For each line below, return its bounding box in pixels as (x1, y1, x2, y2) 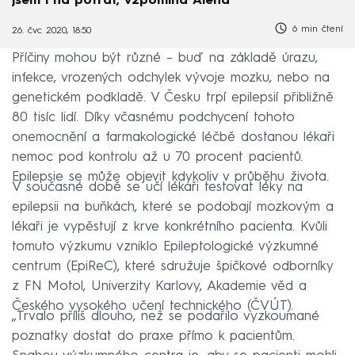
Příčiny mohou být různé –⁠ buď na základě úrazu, (12, 51, 318, 65)
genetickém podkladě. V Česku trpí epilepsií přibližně (12, 90, 334, 105)
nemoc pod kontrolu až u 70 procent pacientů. (12, 150, 303, 164)
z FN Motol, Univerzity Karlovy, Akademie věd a (12, 279, 307, 293)
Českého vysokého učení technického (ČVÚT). (12, 299, 293, 313)
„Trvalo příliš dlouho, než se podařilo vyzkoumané (12, 309, 319, 323)
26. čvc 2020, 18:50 (12, 25, 91, 36)
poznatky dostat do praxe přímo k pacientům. (12, 329, 295, 343)
